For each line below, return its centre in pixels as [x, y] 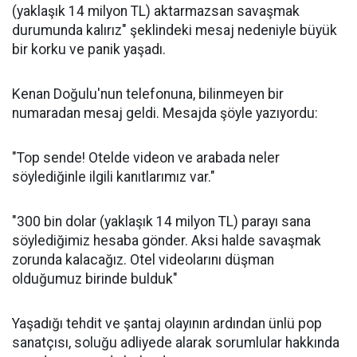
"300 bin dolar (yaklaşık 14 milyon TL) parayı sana [161, 222]
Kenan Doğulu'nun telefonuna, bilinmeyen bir [148, 94]
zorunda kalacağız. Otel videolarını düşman [143, 260]
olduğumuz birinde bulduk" [95, 279]
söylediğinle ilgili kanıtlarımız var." [114, 177]
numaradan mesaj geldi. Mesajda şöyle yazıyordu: [165, 114]
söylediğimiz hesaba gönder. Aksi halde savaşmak [167, 241]
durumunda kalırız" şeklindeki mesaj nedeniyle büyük [175, 31]
